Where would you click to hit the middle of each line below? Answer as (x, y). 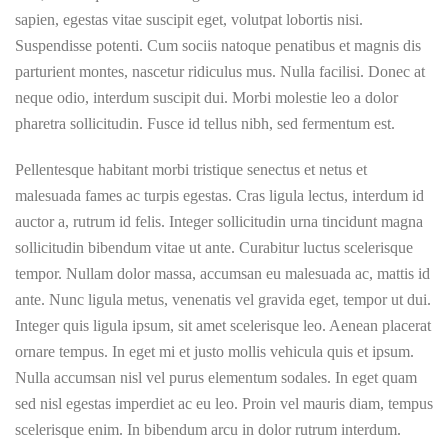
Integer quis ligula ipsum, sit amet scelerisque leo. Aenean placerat (223, 325)
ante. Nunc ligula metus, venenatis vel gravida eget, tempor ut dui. (223, 299)
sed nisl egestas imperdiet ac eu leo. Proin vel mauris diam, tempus (224, 403)
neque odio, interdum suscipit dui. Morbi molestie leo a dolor (206, 97)
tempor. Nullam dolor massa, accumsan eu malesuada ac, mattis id (222, 273)
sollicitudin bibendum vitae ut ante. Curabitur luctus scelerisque (214, 247)
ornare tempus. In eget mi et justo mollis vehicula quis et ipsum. (214, 351)
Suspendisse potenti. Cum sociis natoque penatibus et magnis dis (218, 45)
